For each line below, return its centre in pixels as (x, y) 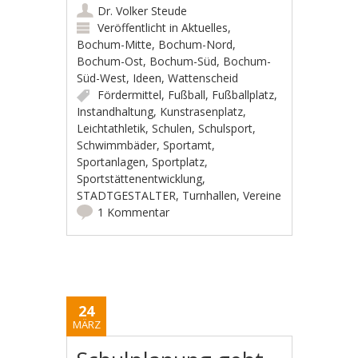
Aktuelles (205, 27)
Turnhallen (210, 195)
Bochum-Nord (196, 44)
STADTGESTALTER (127, 195)
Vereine (263, 195)
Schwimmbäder (117, 145)
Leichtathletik (111, 128)
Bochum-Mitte (115, 44)
